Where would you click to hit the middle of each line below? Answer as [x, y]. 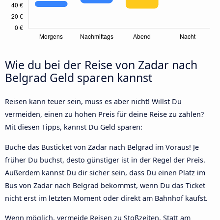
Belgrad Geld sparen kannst [79, 78]
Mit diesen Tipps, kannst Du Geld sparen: [74, 127]
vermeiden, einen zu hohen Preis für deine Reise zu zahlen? [104, 114]
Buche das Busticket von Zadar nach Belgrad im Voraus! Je [102, 147]
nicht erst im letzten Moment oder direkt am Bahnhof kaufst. [106, 198]
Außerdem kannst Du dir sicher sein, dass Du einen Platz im [105, 172]
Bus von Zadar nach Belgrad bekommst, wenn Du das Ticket [105, 185]
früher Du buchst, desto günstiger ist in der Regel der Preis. [105, 160]
